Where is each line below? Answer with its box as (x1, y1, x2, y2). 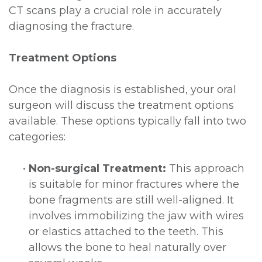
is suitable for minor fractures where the (29, 177, 239, 191)
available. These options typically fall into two (9, 114, 246, 127)
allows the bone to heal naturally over (29, 240, 226, 254)
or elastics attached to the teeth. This (29, 225, 223, 238)
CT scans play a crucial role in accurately (9, 4, 222, 17)
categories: (9, 130, 65, 143)
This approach (166, 161, 244, 175)
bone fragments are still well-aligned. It (29, 193, 234, 206)
